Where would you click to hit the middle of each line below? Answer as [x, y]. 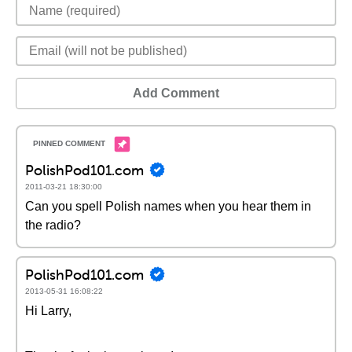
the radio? [53, 225]
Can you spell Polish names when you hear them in [168, 206]
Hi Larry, [48, 311]
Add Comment [176, 93]
